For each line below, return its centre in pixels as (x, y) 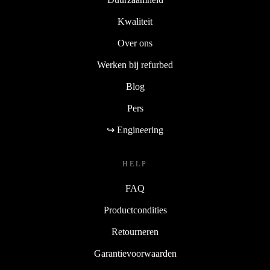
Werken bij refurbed (135, 65)
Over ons (135, 43)
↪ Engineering (135, 130)
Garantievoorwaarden (135, 254)
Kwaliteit (135, 22)
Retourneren (135, 232)
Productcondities (135, 210)
